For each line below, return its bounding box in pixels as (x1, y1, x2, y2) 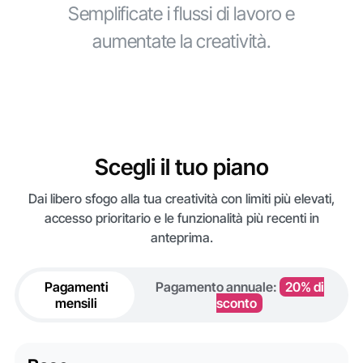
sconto (216, 295, 258, 312)
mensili (55, 295, 98, 312)
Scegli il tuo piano (94, 152, 269, 181)
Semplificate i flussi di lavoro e (67, 2, 296, 26)
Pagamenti (44, 279, 109, 296)
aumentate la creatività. (92, 30, 271, 53)
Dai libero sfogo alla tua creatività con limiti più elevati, (28, 190, 335, 207)
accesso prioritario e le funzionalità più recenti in (44, 210, 319, 227)
